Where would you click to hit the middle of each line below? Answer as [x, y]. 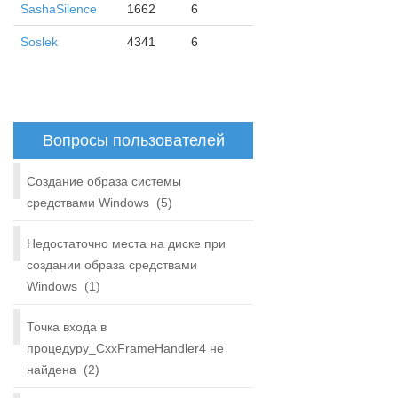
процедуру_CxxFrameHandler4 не [125, 348]
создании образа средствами [112, 264]
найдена [52, 369]
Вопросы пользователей [133, 140]
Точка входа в [67, 326]
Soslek [39, 41]
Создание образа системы [104, 181]
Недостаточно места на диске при [126, 243]
